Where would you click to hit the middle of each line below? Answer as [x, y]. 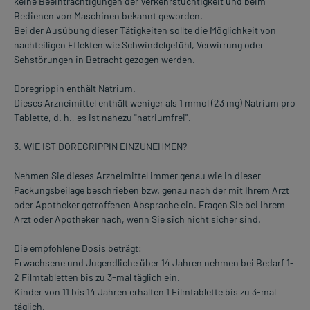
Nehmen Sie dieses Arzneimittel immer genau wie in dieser [137, 176]
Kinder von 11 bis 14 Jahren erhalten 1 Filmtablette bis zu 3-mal [145, 292]
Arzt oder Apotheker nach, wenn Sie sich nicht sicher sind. [137, 219]
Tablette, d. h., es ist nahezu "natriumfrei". [102, 118]
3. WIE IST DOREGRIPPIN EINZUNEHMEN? [100, 147]
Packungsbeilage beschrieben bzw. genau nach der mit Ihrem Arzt [152, 190]
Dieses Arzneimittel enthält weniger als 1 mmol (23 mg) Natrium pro [155, 103]
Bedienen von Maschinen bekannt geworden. [108, 16]
